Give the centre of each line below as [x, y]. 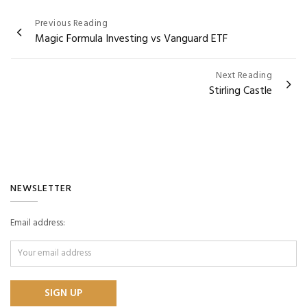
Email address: [38, 223]
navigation [45, 42]
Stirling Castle [241, 91]
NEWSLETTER [41, 188]
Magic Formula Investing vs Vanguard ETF [131, 39]
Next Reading [244, 75]
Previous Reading [71, 23]
